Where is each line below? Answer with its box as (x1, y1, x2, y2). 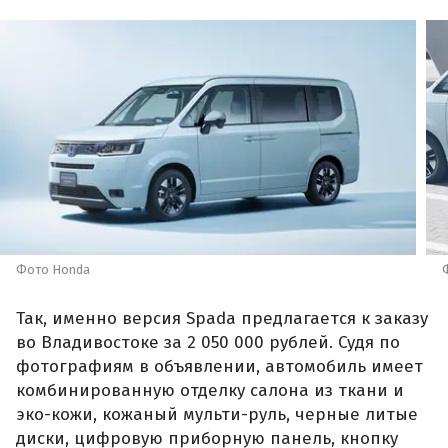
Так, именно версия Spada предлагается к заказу (16, 308, 428, 330)
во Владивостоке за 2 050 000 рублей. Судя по (16, 332, 400, 354)
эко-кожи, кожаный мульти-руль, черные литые (16, 404, 418, 426)
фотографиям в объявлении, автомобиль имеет (16, 356, 423, 378)
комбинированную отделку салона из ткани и (16, 380, 404, 402)
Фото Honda (16, 261, 90, 277)
